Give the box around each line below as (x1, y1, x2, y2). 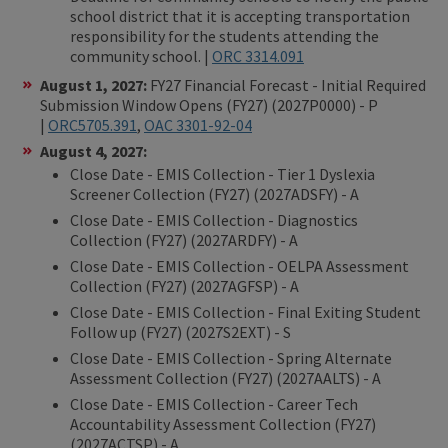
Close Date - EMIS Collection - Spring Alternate (70, 347, 392, 368)
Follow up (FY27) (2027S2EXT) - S (70, 321, 291, 342)
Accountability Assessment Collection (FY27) (70, 413, 376, 434)
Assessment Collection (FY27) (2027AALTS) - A (70, 367, 381, 388)
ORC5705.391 (48, 114, 137, 135)
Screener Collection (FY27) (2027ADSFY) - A (70, 183, 359, 204)
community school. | (70, 45, 212, 66)
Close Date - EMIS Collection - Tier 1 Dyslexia (70, 163, 375, 184)
